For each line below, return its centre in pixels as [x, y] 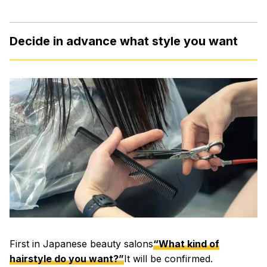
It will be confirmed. [168, 259]
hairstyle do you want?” [67, 259]
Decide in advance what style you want [124, 41]
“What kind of [186, 244]
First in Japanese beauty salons [81, 244]
